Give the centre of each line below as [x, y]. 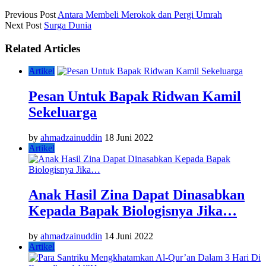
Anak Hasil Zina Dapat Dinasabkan [137, 194]
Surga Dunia [68, 25]
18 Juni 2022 [129, 138]
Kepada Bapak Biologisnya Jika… [133, 210]
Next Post [23, 25]
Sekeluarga [63, 113]
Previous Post [30, 14]
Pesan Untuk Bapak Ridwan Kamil [135, 96]
